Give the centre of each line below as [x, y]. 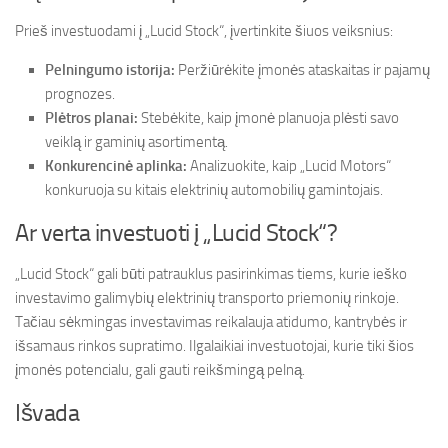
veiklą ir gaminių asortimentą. [136, 142]
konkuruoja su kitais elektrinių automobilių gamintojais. [214, 190]
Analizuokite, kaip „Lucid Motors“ [289, 166]
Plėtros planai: [91, 118]
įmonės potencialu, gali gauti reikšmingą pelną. [160, 370]
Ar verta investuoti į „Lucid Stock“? [176, 232]
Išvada [47, 412]
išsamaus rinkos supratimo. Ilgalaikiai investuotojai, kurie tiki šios [214, 346]
